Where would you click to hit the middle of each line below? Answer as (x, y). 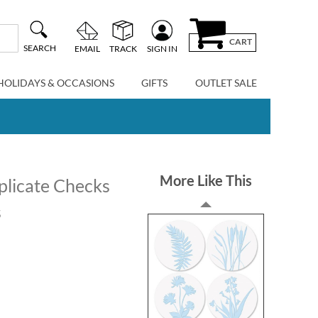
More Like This (206, 180)
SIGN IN (162, 48)
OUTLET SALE (226, 83)
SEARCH (39, 48)
